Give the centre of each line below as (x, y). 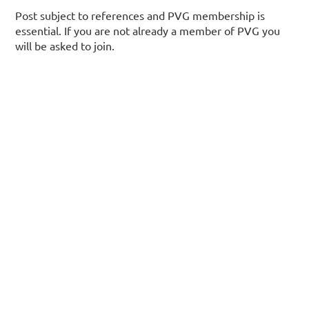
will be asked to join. (65, 45)
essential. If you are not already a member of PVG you (148, 30)
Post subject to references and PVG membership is (140, 15)
